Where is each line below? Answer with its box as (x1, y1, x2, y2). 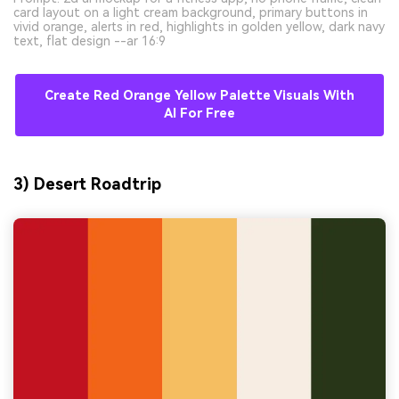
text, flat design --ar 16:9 (13, 34, 166, 49)
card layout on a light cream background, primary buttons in (13, 5, 368, 20)
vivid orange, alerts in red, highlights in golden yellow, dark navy (13, 20, 385, 35)
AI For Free (164, 106, 235, 122)
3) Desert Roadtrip (13, 175, 161, 194)
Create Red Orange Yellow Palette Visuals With (45, 88, 354, 104)
